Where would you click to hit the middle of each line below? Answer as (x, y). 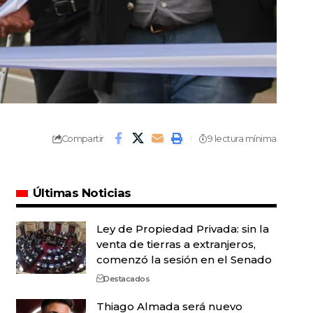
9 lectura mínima (242, 138)
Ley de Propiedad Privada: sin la (182, 229)
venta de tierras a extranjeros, (176, 244)
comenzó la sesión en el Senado (184, 260)
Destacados (127, 279)
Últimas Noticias (82, 193)
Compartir (82, 138)
